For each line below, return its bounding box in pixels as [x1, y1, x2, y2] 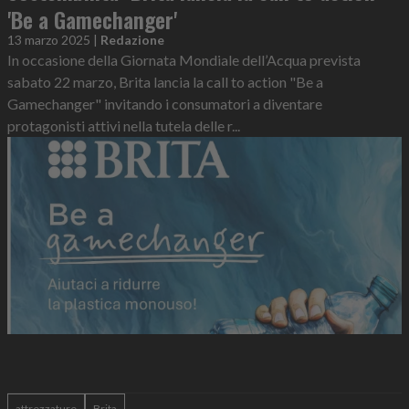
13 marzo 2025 [7, 32, 90, 48]
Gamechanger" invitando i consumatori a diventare [7, 95, 322, 113]
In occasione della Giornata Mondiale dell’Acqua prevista [7, 51, 361, 69]
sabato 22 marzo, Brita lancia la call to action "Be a [7, 73, 323, 91]
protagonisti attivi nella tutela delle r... [7, 117, 240, 135]
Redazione [100, 32, 164, 48]
